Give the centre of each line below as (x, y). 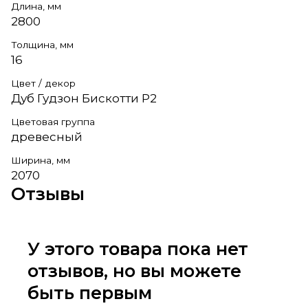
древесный (47, 136)
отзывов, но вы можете (134, 270)
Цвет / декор (43, 83)
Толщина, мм (42, 44)
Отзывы (48, 193)
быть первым (90, 292)
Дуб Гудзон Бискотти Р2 (84, 98)
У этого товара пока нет (138, 248)
